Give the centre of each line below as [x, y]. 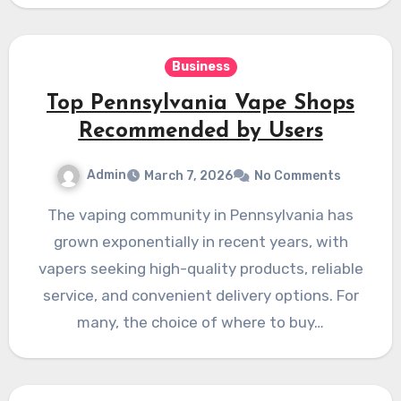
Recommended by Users [200, 132]
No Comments [298, 176]
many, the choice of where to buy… [200, 323]
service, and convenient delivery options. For [200, 296]
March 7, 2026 [188, 176]
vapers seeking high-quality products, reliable [200, 269]
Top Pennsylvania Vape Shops [200, 104]
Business [200, 67]
